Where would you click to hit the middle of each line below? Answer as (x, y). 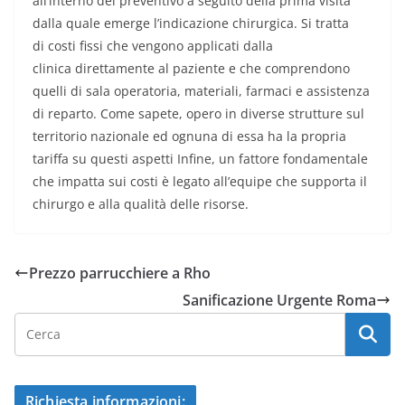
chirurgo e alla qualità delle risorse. (141, 204)
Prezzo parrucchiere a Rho (120, 273)
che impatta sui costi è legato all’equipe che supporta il (200, 182)
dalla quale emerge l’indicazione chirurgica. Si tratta (191, 24)
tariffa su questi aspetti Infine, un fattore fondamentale (200, 159)
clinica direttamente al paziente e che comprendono (191, 69)
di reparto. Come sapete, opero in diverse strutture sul (198, 114)
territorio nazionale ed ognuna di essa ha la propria (189, 137)
